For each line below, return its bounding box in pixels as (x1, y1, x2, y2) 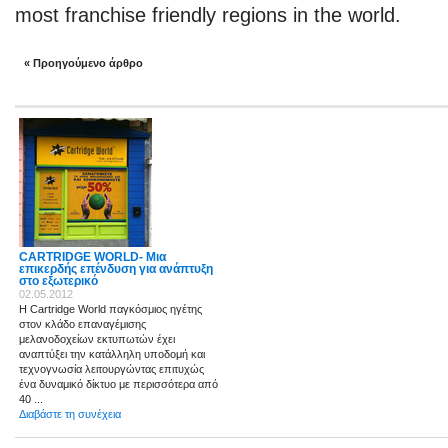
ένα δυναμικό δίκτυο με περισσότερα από (19, 378, 218, 390)
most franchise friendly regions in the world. (15, 4, 401, 26)
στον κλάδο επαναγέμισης (19, 318, 146, 330)
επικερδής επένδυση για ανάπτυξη (19, 262, 213, 276)
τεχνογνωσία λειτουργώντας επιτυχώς (19, 363, 204, 375)
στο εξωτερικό (19, 274, 98, 288)
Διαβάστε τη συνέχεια (19, 408, 121, 420)
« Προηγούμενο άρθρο (24, 57, 143, 69)
